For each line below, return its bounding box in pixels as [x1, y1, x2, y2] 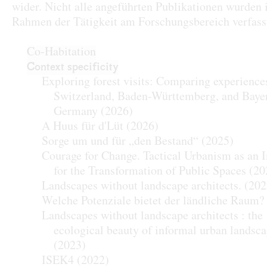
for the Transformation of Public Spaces [54, 165, 246, 178]
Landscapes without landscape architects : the [42, 210, 263, 223]
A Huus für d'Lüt [42, 120, 123, 133]
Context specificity [27, 61, 119, 74]
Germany [54, 105, 98, 119]
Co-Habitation [27, 46, 96, 59]
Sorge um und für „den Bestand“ [42, 135, 198, 148]
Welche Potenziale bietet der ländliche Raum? [42, 195, 265, 208]
